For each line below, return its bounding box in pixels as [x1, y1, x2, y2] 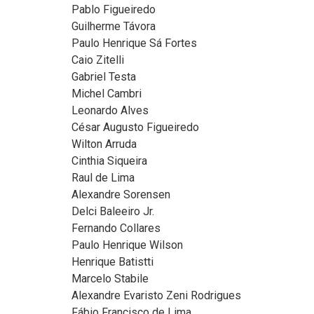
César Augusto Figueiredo [71, 121, 199, 135]
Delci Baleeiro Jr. [71, 205, 154, 219]
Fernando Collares [71, 221, 161, 235]
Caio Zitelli [71, 53, 124, 67]
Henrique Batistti [71, 255, 153, 269]
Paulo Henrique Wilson [71, 238, 183, 252]
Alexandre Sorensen [71, 188, 170, 202]
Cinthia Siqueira [71, 154, 147, 168]
